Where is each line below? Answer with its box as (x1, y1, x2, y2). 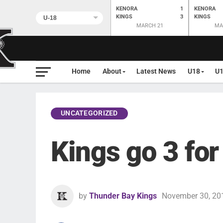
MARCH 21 (136, 22, 163, 29)
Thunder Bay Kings (89, 191, 157, 201)
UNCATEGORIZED (61, 109, 118, 117)
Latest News (136, 67, 176, 75)
